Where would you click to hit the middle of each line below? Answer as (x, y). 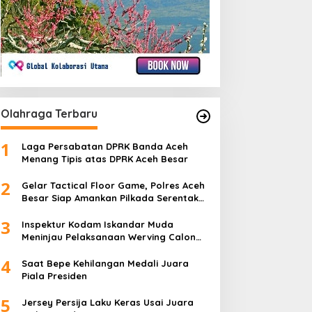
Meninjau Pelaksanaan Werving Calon (108, 237)
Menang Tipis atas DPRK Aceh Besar (104, 159)
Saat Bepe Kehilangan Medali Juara (105, 264)
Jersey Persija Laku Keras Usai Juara (107, 303)
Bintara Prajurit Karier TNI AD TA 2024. (109, 250)
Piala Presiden (54, 276)
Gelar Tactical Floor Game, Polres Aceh (113, 186)
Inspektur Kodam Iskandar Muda (97, 225)
